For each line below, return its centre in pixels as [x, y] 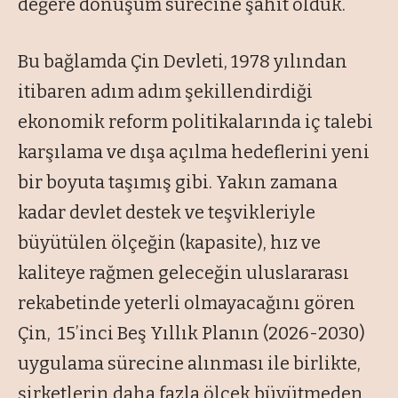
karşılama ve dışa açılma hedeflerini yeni [194, 151]
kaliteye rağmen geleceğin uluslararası [183, 272]
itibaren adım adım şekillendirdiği [165, 91]
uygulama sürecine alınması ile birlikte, [189, 363]
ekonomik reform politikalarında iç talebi [195, 121]
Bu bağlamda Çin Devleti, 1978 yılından [183, 61]
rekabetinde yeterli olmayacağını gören [187, 302]
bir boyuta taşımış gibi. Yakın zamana [178, 182]
